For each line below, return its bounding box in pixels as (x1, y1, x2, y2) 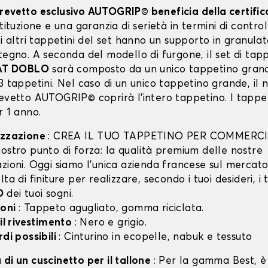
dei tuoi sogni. (4, 189, 74, 200)
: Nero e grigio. (74, 218, 147, 229)
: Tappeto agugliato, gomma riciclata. (19, 203, 204, 214)
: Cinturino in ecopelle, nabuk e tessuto (59, 232, 252, 243)
